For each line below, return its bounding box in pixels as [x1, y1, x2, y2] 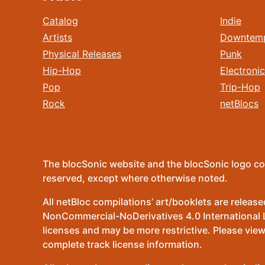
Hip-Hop [43, 64, 81, 76]
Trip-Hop [220, 81, 260, 93]
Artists [43, 31, 72, 43]
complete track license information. [43, 238, 202, 250]
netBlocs [220, 98, 258, 109]
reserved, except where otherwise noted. [43, 172, 228, 184]
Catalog [43, 15, 78, 27]
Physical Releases [43, 48, 121, 60]
